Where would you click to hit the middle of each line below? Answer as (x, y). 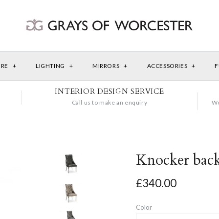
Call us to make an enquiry (109, 102)
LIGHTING (51, 66)
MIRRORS (107, 66)
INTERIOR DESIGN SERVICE (109, 91)
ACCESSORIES (168, 66)
